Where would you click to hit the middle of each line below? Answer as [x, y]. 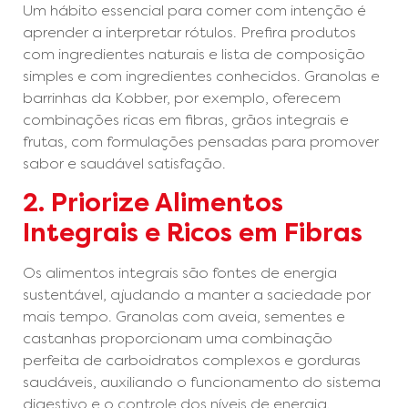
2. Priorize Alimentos [153, 203]
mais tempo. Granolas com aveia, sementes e [184, 317]
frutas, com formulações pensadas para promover [201, 141]
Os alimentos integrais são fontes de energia [180, 273]
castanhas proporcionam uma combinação [178, 339]
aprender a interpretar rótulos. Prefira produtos [189, 32]
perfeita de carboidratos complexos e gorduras [192, 361]
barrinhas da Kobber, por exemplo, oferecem [182, 97]
